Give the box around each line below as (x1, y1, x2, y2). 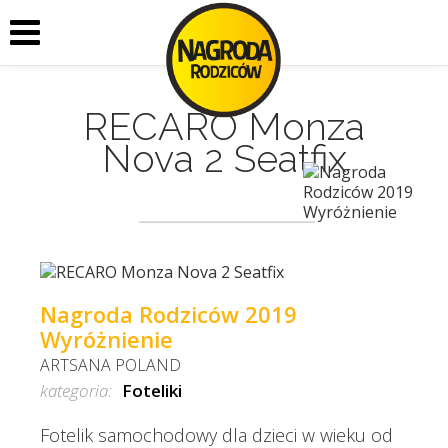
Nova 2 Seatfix (101, 136, 347, 181)
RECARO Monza (83, 104, 365, 149)
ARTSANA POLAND (40, 353, 181, 376)
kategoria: (40, 378, 112, 402)
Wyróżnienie (40, 323, 173, 354)
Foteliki (122, 378, 182, 402)
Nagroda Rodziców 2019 (40, 298, 297, 329)
